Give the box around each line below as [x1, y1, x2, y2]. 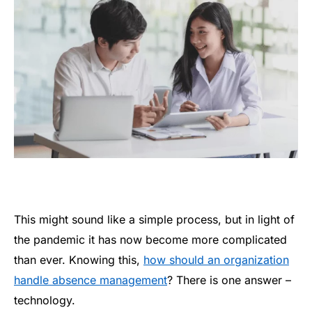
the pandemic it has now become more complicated [14, 232, 287, 247]
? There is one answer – [167, 272, 291, 287]
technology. [14, 292, 75, 307]
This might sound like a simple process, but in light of [14, 212, 295, 226]
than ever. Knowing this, [14, 252, 143, 267]
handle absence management [14, 272, 167, 287]
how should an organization [143, 252, 289, 267]
